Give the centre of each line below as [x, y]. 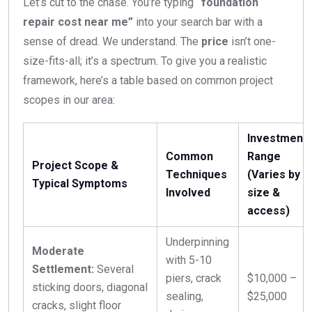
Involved [188, 192]
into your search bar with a [198, 22]
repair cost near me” [78, 22]
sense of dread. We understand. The [112, 41]
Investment [277, 138]
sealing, [185, 296]
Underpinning [197, 242]
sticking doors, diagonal [90, 287]
